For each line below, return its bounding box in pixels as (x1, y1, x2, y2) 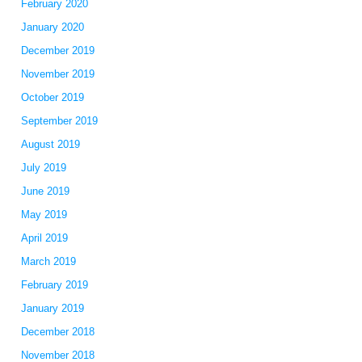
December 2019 (20, 44, 95, 57)
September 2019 (20, 115, 98, 127)
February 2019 (20, 279, 88, 291)
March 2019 (20, 255, 76, 267)
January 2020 (20, 21, 84, 33)
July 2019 (20, 162, 66, 174)
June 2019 (20, 185, 69, 197)
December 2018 (20, 326, 95, 338)
